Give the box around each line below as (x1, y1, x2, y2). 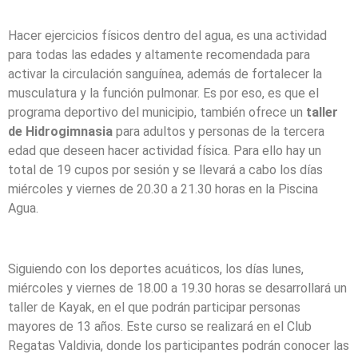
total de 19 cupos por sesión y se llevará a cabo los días (8, 161, 323, 177)
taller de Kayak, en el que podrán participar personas (8, 300, 300, 316)
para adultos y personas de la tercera (113, 123, 324, 139)
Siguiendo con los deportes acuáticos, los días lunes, (8, 261, 304, 277)
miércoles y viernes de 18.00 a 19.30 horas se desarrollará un (8, 280, 347, 296)
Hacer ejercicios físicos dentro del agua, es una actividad (8, 27, 327, 43)
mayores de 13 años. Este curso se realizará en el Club (8, 319, 312, 335)
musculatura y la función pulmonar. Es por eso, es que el (8, 85, 319, 101)
